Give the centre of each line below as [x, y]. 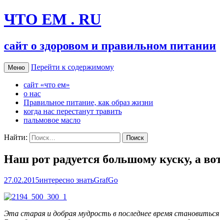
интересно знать [67, 180]
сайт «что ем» [47, 84]
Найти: [16, 137]
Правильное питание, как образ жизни [88, 102]
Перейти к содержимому [72, 67]
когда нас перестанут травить [73, 111]
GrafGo [106, 180]
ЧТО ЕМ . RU [53, 19]
